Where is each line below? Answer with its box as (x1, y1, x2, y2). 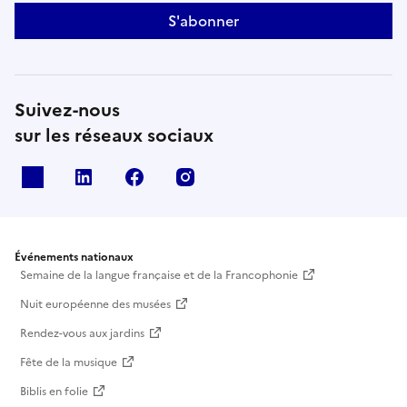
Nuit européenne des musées (20, 295, 171, 313)
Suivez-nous (15, 95, 120, 124)
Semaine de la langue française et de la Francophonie (20, 266, 298, 283)
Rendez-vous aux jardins (20, 324, 144, 342)
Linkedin (102, 165, 161, 188)
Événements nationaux (15, 248, 134, 265)
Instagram (203, 165, 273, 188)
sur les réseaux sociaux (15, 121, 213, 149)
